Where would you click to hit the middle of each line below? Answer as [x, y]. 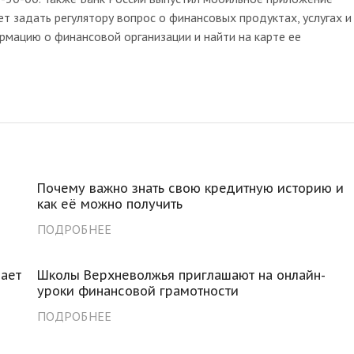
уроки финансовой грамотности [138, 290]
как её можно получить [110, 203]
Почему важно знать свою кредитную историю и [191, 188]
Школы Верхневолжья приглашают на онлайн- [182, 275]
